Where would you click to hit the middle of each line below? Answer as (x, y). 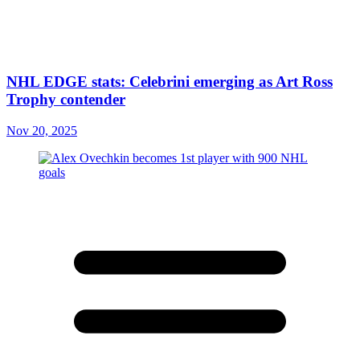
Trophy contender (66, 100)
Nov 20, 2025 (42, 131)
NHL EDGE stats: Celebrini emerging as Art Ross (170, 82)
